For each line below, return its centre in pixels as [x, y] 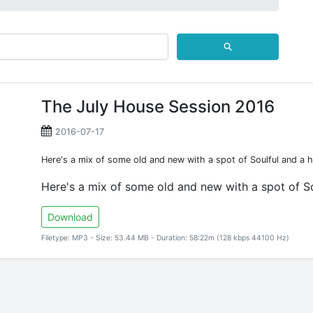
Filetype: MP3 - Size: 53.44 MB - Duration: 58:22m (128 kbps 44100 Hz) [166, 238]
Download [71, 217]
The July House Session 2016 [158, 107]
